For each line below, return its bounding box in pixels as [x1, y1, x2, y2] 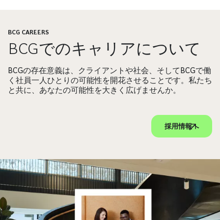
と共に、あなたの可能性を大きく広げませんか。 [8, 86, 181, 94]
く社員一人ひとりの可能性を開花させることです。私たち [8, 76, 212, 84]
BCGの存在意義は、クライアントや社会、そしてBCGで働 [8, 66, 211, 75]
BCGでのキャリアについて [8, 40, 201, 57]
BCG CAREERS [8, 29, 49, 36]
